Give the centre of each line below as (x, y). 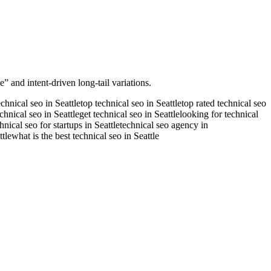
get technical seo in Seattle (129, 114)
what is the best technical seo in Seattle (85, 136)
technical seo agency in (164, 125)
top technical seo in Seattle (131, 103)
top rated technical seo (224, 103)
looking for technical (219, 114)
